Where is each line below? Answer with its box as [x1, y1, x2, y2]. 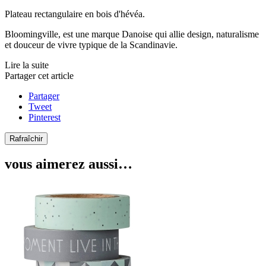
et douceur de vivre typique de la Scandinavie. [5, 39, 178, 50]
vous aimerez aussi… [5, 156, 132, 172]
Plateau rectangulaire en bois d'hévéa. [5, 8, 145, 19]
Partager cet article [5, 70, 74, 81]
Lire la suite [5, 59, 49, 70]
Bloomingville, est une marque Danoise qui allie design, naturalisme [5, 28, 259, 39]
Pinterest [28, 112, 61, 122]
